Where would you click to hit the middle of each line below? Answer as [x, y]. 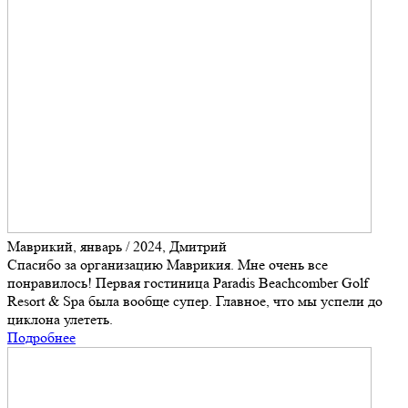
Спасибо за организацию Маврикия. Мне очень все [168, 265]
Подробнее [41, 338]
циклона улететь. [60, 320]
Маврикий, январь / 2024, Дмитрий [117, 247]
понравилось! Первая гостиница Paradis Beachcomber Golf [188, 283]
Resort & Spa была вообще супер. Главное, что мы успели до [195, 301]
